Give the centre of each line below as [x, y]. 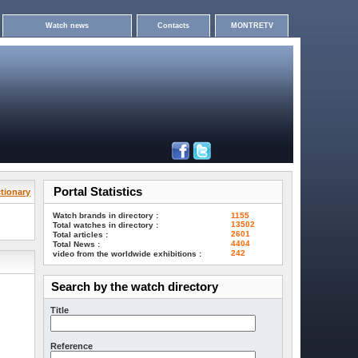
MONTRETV [252, 26]
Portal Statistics [98, 192]
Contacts [173, 26]
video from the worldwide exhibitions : [127, 254]
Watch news [67, 26]
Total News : [76, 245]
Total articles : [80, 235]
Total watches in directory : [105, 225]
